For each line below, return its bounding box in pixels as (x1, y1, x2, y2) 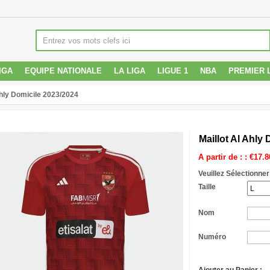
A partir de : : (198, 152, 250, 162)
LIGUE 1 (157, 66, 188, 75)
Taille (198, 183, 216, 191)
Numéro (198, 233, 226, 241)
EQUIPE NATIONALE (25, 66, 102, 75)
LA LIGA (114, 66, 145, 75)
